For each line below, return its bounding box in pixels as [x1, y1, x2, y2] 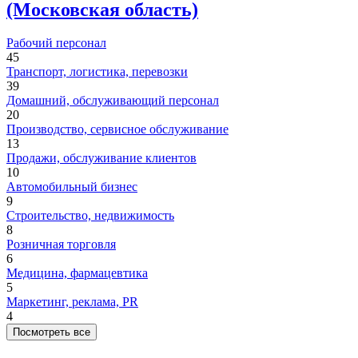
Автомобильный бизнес [6, 180, 137, 194]
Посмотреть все [13, 326, 90, 339]
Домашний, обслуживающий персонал [6, 93, 219, 108]
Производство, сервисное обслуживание [6, 122, 229, 137]
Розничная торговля [6, 237, 116, 252]
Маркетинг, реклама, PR [6, 295, 138, 309]
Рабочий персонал [6, 36, 106, 50]
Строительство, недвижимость [6, 209, 174, 223]
